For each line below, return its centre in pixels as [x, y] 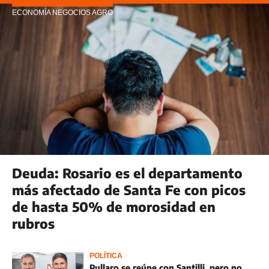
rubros [33, 223]
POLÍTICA [106, 256]
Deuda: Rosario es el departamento [127, 173]
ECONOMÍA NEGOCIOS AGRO [62, 13]
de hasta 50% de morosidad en [114, 207]
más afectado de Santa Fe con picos [129, 190]
